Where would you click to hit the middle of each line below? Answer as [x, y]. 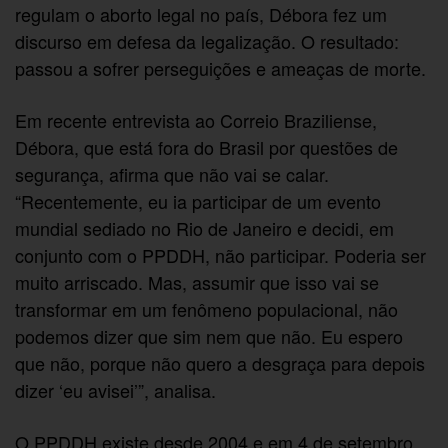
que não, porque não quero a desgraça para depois [220, 362]
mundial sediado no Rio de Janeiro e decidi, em [205, 227]
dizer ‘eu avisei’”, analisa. [116, 389]
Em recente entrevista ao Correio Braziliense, [196, 119]
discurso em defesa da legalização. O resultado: [207, 40]
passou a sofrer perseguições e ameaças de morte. [221, 67]
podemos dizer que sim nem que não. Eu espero [209, 335]
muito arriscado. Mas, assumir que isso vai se [197, 281]
